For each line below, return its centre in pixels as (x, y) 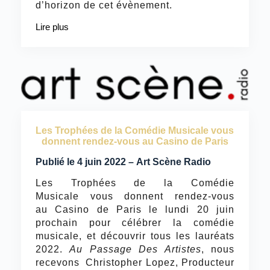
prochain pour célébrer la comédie (135, 223)
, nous (218, 250)
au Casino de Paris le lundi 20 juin (135, 210)
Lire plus (52, 27)
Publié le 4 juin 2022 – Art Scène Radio (123, 162)
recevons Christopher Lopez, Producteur (135, 263)
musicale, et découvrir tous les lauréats (135, 236)
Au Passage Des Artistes (135, 250)
